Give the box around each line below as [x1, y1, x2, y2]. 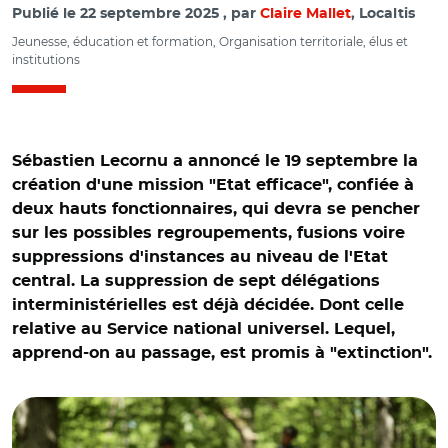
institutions [12, 52, 80, 67]
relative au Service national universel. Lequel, [12, 321, 395, 337]
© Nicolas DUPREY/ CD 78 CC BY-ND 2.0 [20, 369, 303, 387]
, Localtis [351, 7, 415, 21]
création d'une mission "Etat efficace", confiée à [12, 177, 414, 193]
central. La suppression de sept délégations [12, 273, 380, 289]
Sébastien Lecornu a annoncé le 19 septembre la [12, 153, 418, 169]
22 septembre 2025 [80, 7, 219, 21]
